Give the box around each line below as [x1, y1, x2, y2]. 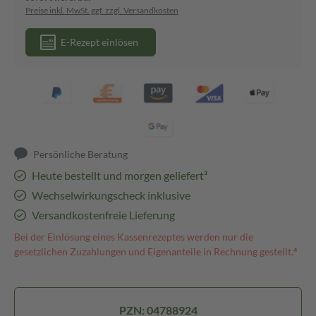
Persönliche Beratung [33, 148, 128, 160]
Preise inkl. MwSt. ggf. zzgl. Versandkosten [25, 5, 178, 16]
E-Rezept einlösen [61, 36, 138, 48]
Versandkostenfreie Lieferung [31, 208, 175, 221]
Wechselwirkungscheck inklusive [31, 188, 190, 202]
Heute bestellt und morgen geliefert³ [31, 169, 207, 182]
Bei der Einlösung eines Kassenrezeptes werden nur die [14, 231, 253, 243]
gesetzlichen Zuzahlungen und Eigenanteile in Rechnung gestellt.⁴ [14, 245, 298, 257]
